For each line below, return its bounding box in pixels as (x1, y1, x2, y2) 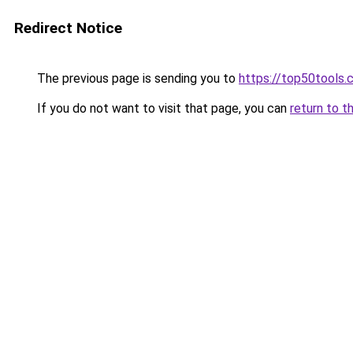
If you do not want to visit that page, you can (34, 101, 290, 116)
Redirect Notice (14, 19, 122, 37)
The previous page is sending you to (34, 71, 239, 86)
